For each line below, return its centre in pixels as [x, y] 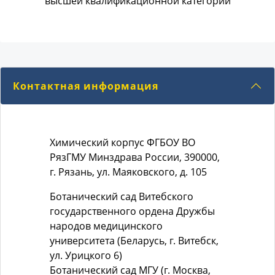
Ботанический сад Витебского [122, 197]
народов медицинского [106, 226]
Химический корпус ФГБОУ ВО [122, 143]
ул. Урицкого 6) [86, 256]
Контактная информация [86, 86]
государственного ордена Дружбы [132, 211]
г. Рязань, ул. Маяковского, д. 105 [130, 172]
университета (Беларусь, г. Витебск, [134, 241]
